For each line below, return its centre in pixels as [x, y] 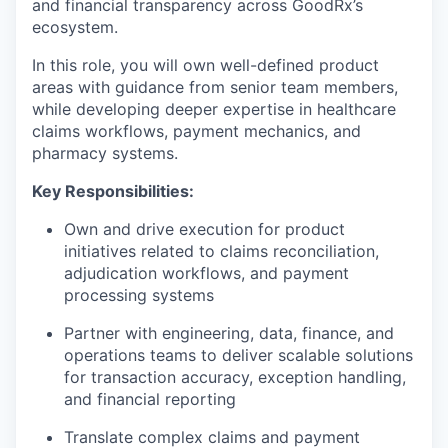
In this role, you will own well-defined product [205, 65]
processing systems [139, 295]
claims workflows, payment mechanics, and [196, 131]
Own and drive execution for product [204, 229]
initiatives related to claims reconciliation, [221, 251]
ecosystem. [75, 27]
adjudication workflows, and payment [206, 273]
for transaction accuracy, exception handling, [235, 377]
